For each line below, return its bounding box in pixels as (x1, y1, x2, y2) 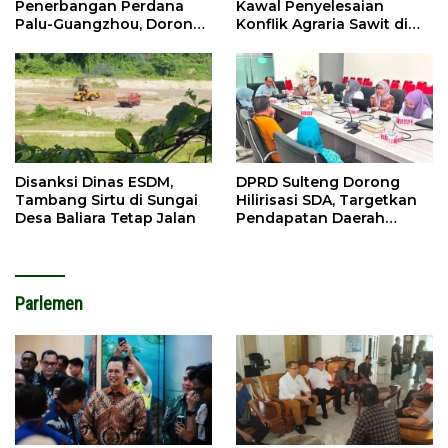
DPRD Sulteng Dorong (236, 172, 400, 191)
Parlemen (15, 292, 83, 314)
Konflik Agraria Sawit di (236, 14, 408, 33)
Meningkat (236, 226, 316, 245)
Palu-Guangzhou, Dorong (15, 14, 203, 33)
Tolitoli (236, 32, 287, 51)
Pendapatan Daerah (236, 208, 385, 227)
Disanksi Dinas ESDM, (15, 172, 173, 191)
